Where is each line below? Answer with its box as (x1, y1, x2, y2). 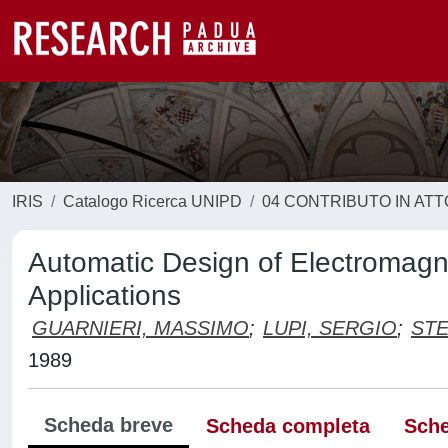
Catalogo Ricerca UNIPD (63, 193, 242, 210)
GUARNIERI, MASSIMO (32, 317, 249, 339)
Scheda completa (206, 415, 370, 437)
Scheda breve (44, 414, 173, 436)
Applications (28, 280, 181, 311)
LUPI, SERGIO (263, 317, 397, 339)
